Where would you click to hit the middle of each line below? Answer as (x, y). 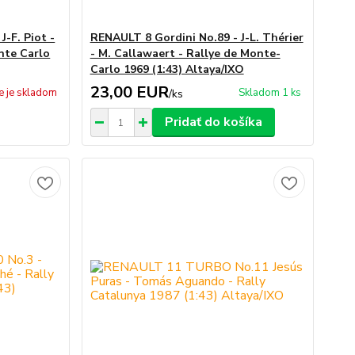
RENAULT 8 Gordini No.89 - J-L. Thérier (197, 38)
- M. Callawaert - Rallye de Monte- (185, 53)
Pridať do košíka (213, 122)
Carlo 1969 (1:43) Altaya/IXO (167, 69)
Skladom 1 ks (269, 93)
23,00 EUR (129, 92)
